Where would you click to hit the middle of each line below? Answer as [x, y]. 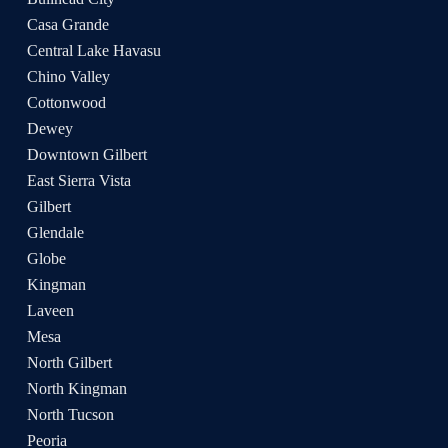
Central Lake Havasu [93, 50]
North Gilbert [69, 362]
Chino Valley [68, 76]
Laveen [50, 310]
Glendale [55, 232]
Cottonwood [66, 102]
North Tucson [70, 414]
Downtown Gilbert [86, 154]
